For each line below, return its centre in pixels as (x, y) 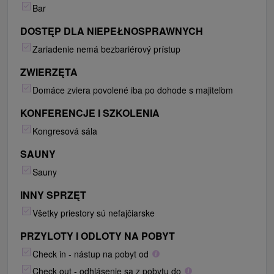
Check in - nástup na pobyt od (91, 254)
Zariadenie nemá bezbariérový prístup (106, 49)
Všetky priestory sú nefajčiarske (94, 213)
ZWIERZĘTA (49, 72)
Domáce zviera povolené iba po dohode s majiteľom (133, 90)
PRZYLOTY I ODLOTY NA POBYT (98, 236)
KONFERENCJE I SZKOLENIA (90, 113)
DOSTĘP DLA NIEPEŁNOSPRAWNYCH (112, 31)
